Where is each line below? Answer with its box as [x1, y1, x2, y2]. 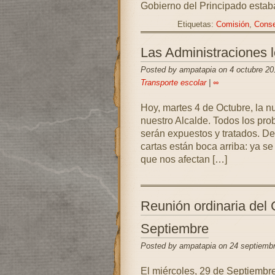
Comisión [215, 20, 249, 29]
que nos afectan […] [140, 154, 227, 165]
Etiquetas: [177, 20, 216, 29]
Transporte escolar [140, 78, 206, 87]
